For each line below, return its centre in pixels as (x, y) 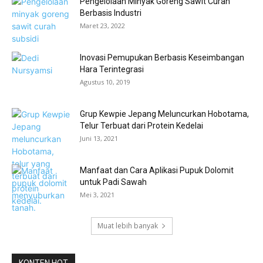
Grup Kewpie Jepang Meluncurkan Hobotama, (164, 114)
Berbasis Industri (111, 13)
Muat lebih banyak (127, 226)
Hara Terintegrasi (112, 69)
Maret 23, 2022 (102, 26)
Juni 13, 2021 (99, 138)
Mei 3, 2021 (97, 195)
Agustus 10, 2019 (105, 82)
